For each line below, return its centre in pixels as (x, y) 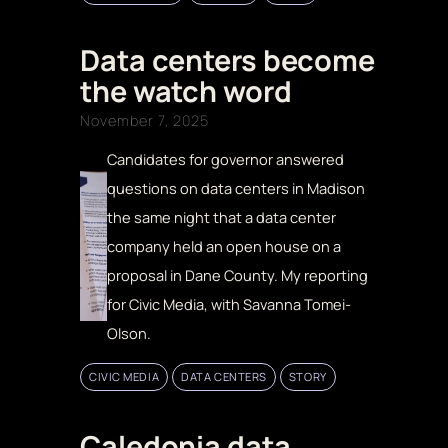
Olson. (131, 332)
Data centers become (228, 59)
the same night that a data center (222, 216)
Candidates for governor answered (226, 158)
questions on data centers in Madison (236, 187)
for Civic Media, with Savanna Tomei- (229, 303)
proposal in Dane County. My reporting (238, 274)
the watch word (186, 90)
